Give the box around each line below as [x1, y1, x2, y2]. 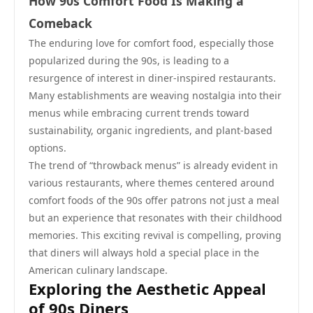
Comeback [29, 15, 92, 31]
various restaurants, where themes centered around [29, 176, 275, 189]
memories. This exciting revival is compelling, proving [29, 228, 282, 242]
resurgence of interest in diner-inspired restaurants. [29, 71, 276, 85]
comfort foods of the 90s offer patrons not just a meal [29, 194, 279, 207]
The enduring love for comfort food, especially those [29, 36, 274, 50]
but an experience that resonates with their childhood [29, 211, 282, 224]
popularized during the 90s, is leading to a [29, 54, 229, 67]
